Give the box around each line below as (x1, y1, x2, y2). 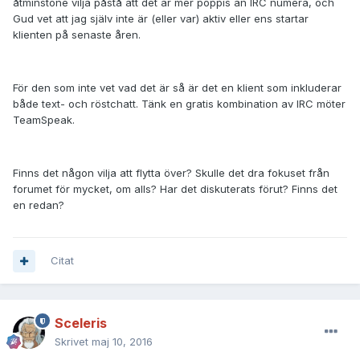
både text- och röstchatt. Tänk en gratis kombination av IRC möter (13, 97, 346, 111)
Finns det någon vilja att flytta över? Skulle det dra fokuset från (13, 166, 329, 180)
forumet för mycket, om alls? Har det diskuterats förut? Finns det (13, 182, 337, 196)
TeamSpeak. (13, 113, 75, 127)
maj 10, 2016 (92, 335, 153, 349)
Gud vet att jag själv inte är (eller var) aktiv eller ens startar (13, 12, 309, 26)
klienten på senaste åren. (13, 28, 141, 42)
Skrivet (55, 335, 92, 349)
